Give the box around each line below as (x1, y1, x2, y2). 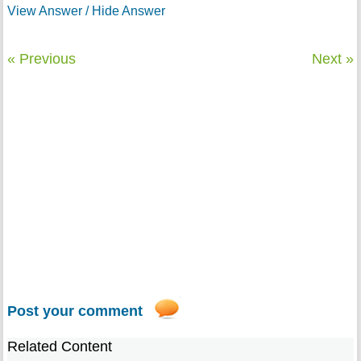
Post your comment (6, 303, 143, 320)
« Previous (6, 51, 76, 68)
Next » (312, 51, 355, 68)
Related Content (6, 338, 112, 355)
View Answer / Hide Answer (6, 4, 165, 19)
